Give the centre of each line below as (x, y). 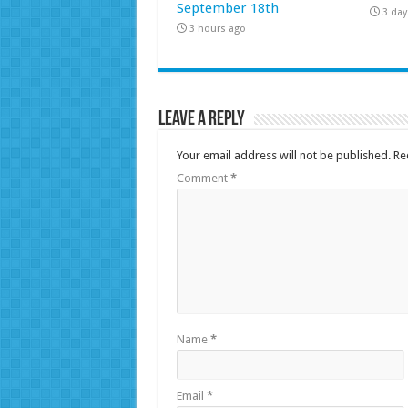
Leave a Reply (201, 119)
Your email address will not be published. (283, 155)
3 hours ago (217, 28)
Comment (203, 178)
